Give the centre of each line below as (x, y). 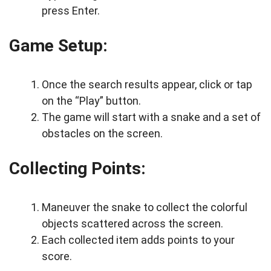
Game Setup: (58, 46)
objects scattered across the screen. (132, 224)
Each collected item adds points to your (138, 240)
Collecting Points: (77, 168)
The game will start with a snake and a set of (151, 117)
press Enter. (71, 11)
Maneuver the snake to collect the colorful (145, 207)
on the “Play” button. (91, 101)
